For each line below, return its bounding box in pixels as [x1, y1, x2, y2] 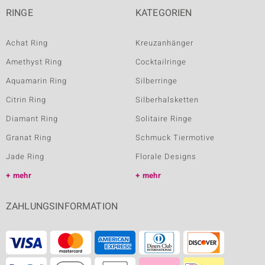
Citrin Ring [6, 94, 46, 106]
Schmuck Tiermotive [135, 132, 215, 144]
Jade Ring [6, 151, 44, 163]
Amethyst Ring [6, 56, 62, 68]
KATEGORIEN [135, 6, 192, 21]
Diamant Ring [6, 113, 58, 125]
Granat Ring [6, 132, 51, 144]
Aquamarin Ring [6, 75, 67, 87]
